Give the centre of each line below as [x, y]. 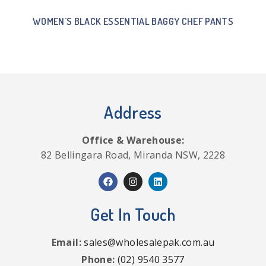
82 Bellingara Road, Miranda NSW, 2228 [133, 155]
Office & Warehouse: [133, 140]
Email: [66, 242]
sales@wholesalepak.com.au [149, 242]
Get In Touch [133, 214]
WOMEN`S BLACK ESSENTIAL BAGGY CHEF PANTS [133, 21]
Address [133, 112]
